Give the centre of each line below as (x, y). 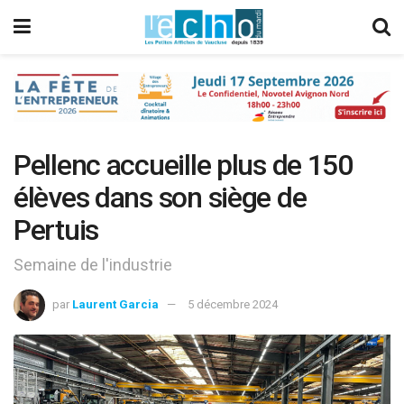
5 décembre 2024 (233, 304)
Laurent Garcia (115, 304)
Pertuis (56, 230)
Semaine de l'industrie (93, 264)
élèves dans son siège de (160, 197)
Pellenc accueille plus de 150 (183, 165)
